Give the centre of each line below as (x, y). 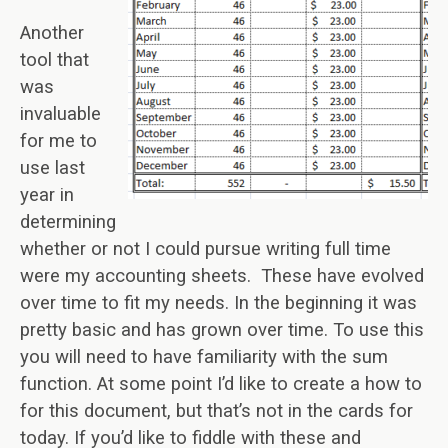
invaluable (60, 114)
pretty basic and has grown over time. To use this (222, 330)
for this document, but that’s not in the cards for (216, 411)
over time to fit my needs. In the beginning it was (218, 303)
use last (52, 168)
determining (68, 222)
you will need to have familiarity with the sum (204, 357)
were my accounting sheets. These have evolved (222, 276)
